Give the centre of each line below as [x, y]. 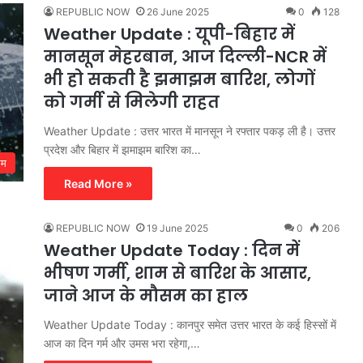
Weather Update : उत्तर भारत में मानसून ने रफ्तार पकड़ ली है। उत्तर [190, 130]
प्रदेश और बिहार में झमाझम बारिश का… [122, 149]
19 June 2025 [177, 228]
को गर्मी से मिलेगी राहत [132, 102]
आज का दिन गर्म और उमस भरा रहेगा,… [122, 343]
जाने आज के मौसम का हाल [146, 295]
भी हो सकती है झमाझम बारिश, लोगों [179, 79]
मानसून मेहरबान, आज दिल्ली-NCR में [185, 56]
